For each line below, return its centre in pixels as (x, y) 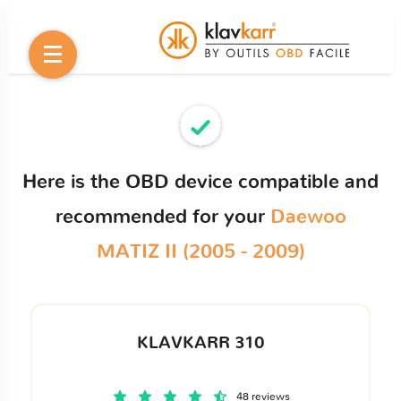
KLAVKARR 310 (200, 343)
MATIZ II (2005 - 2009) (200, 252)
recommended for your (162, 217)
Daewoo (308, 217)
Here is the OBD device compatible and (200, 182)
